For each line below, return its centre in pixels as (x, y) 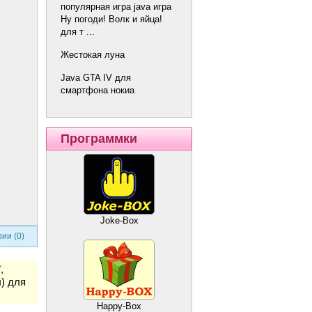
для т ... (78, 31)
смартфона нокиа (97, 90)
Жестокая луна (93, 54)
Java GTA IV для (96, 77)
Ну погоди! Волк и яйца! (111, 19)
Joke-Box (119, 221)
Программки (99, 139)
